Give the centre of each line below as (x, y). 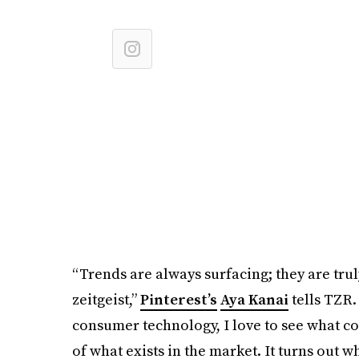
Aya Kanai (254, 299)
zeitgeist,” (106, 299)
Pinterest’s (178, 299)
